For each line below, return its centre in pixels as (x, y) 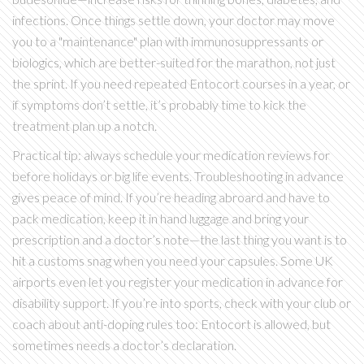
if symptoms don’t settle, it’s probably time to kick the (159, 105)
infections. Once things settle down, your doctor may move (173, 20)
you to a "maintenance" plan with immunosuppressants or (168, 41)
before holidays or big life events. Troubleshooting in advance (178, 176)
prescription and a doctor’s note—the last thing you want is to (180, 240)
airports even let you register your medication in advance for (178, 282)
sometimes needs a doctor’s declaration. (124, 345)
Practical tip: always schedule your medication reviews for (171, 155)
